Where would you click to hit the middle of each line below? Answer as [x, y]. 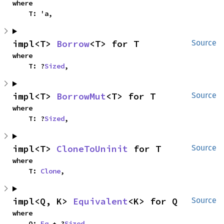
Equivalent [100, 201]
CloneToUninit [92, 149]
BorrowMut [81, 96]
